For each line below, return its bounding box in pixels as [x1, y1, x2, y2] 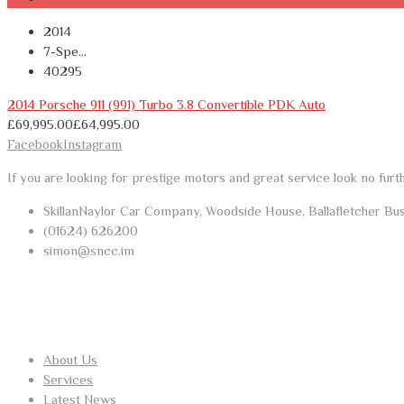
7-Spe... [43, 43, 87, 60]
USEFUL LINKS [7, 295, 109, 315]
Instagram [63, 136, 122, 152]
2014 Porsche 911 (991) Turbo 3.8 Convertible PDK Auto [7, 96, 326, 113]
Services [43, 371, 93, 387]
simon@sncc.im [43, 243, 134, 259]
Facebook [7, 136, 63, 152]
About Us [43, 351, 97, 367]
